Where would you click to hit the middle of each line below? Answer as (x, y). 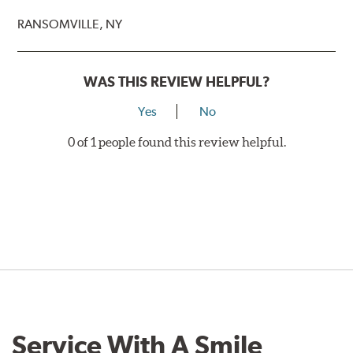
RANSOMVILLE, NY (70, 24)
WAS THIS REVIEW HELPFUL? (176, 82)
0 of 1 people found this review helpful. (176, 142)
